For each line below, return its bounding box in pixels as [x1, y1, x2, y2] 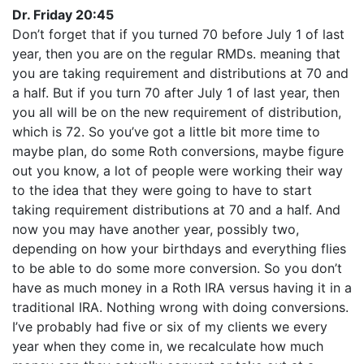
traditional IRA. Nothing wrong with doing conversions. [12, 299, 349, 315]
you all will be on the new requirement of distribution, [12, 104, 341, 120]
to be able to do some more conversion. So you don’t [12, 260, 342, 276]
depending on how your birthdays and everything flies [12, 240, 346, 257]
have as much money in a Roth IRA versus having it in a [12, 279, 352, 296]
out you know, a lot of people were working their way [12, 162, 343, 179]
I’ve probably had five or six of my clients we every [12, 318, 327, 335]
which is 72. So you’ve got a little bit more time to [12, 123, 320, 140]
